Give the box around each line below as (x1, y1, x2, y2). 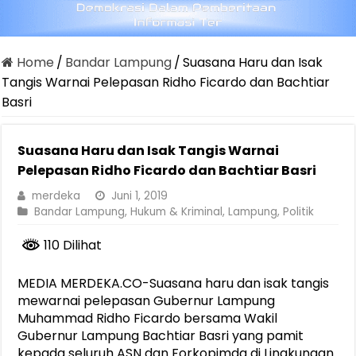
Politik (283, 204, 315, 220)
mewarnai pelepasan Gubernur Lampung (17, 291, 276, 310)
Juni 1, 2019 (111, 188, 168, 204)
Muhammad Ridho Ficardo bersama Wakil (17, 308, 278, 327)
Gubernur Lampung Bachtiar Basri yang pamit (17, 326, 304, 345)
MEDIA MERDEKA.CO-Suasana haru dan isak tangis (17, 273, 330, 292)
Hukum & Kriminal (130, 204, 223, 220)
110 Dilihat (41, 236, 103, 255)
